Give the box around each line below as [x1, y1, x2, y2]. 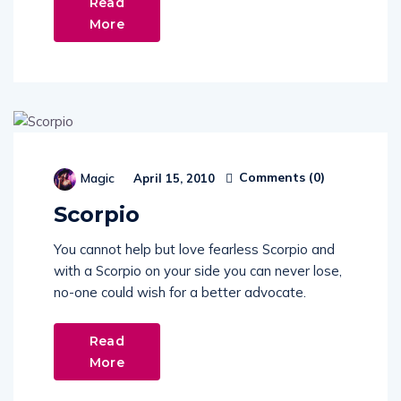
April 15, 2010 [130, 170, 215, 185]
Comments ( [235, 169, 313, 185]
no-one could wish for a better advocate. [54, 283, 306, 301]
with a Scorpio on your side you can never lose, [54, 261, 342, 279]
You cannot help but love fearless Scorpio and [54, 240, 335, 258]
